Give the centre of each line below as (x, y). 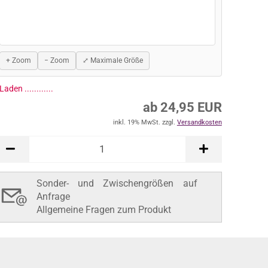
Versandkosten (199, 99)
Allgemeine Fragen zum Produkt (103, 241)
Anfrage (53, 228)
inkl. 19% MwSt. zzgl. (145, 99)
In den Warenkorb (107, 167)
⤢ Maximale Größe (112, 60)
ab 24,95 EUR (182, 84)
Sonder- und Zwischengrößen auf (117, 215)
